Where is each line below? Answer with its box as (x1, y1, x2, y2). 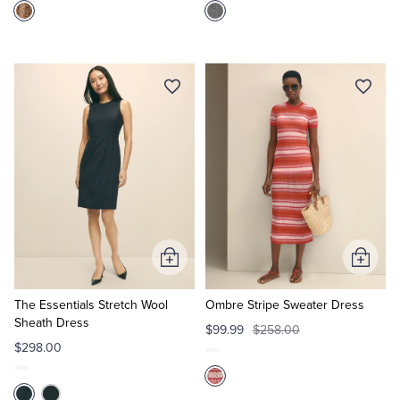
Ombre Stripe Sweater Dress (204, 297, 364, 312)
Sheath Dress (14, 315, 89, 330)
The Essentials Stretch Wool (14, 297, 168, 312)
